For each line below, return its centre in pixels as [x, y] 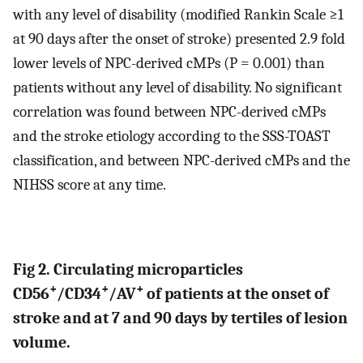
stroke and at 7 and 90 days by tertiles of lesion [180, 318]
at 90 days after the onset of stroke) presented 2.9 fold [179, 38]
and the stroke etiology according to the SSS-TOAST [172, 136]
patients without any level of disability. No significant [177, 87]
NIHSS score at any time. [90, 184]
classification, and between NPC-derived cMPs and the [181, 160]
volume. [42, 342]
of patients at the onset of [236, 293]
